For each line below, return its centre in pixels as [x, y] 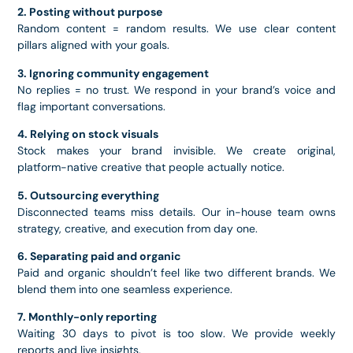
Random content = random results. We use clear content [176, 29]
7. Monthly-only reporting [87, 317]
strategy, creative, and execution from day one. [138, 228]
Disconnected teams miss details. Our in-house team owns [176, 212]
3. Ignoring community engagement [113, 73]
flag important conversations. [92, 106]
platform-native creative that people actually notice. [151, 167]
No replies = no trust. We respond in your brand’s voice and [176, 89]
